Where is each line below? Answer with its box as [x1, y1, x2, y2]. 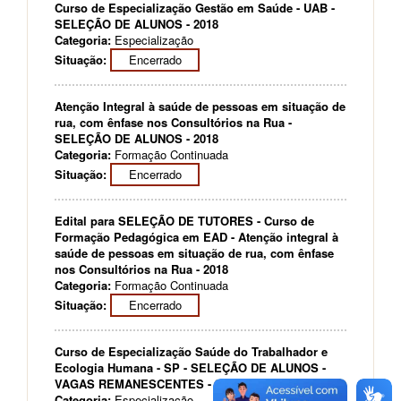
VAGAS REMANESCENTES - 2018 [55, 375, 240, 392]
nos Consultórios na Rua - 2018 [55, 260, 228, 277]
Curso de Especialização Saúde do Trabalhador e [55, 343, 328, 360]
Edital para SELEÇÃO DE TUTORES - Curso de [55, 212, 314, 229]
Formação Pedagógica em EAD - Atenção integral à [55, 228, 338, 245]
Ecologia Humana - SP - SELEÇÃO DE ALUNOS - [55, 359, 326, 376]
